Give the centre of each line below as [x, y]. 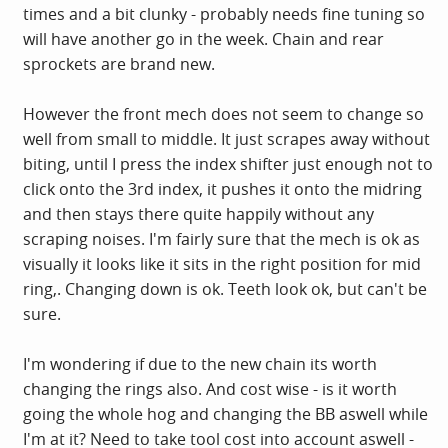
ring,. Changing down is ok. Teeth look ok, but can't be [225, 288]
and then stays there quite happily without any [198, 213]
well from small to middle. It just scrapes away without [226, 138]
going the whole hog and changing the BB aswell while [225, 413]
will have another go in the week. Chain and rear [203, 38]
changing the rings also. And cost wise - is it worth [210, 388]
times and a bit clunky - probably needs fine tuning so [224, 13]
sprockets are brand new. [119, 63]
